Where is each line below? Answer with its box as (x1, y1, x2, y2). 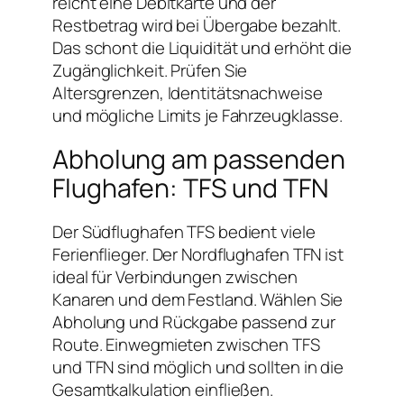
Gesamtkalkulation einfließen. (52, 377, 274, 401)
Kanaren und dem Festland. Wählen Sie (52, 287, 344, 311)
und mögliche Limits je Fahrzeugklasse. (52, 103, 344, 127)
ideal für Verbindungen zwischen (52, 264, 298, 289)
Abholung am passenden (52, 141, 345, 177)
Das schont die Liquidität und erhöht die (52, 35, 352, 60)
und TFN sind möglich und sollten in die (52, 354, 344, 379)
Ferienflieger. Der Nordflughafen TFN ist (52, 242, 344, 266)
